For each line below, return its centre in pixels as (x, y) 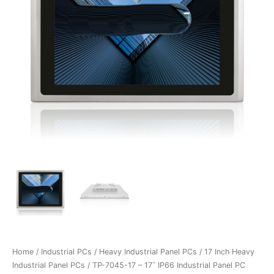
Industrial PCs (66, 252)
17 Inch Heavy (229, 252)
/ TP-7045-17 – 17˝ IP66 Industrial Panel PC (165, 265)
